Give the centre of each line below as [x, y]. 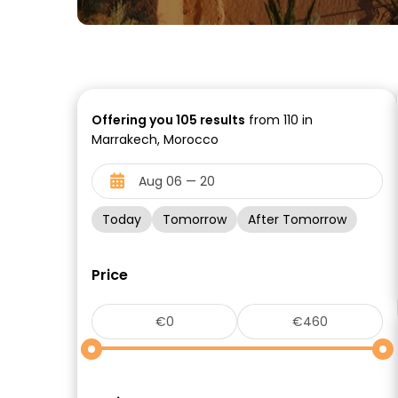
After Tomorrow [297, 219]
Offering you [134, 120]
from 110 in [279, 120]
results [221, 120]
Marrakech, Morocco [155, 139]
